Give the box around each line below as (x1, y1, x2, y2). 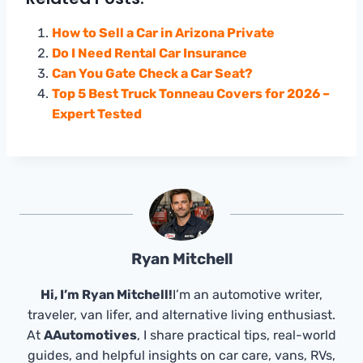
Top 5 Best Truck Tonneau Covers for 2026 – (52, 85, 330, 101)
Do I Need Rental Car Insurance (52, 45, 247, 61)
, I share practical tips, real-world (137, 327, 336, 343)
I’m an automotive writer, (173, 286, 322, 302)
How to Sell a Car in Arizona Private (52, 24, 275, 41)
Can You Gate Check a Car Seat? (52, 65, 253, 81)
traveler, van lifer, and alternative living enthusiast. (28, 306, 335, 322)
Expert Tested (52, 105, 142, 122)
